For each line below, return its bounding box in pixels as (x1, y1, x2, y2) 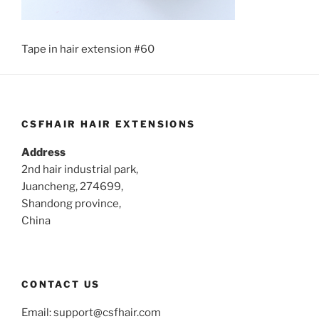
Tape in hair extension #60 (21, 43, 155, 56)
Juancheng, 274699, (21, 180, 123, 193)
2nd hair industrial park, (21, 163, 138, 176)
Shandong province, (21, 197, 121, 210)
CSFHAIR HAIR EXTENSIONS (21, 117, 196, 130)
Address (21, 146, 66, 159)
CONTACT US (21, 278, 100, 290)
